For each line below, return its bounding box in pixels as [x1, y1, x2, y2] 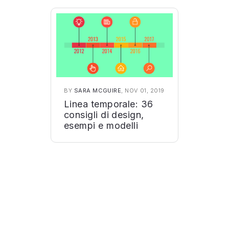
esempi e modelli [64, 120, 139, 131]
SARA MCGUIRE [74, 87, 122, 94]
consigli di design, [64, 109, 144, 120]
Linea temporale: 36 [64, 99, 153, 109]
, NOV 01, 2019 [121, 87, 165, 94]
